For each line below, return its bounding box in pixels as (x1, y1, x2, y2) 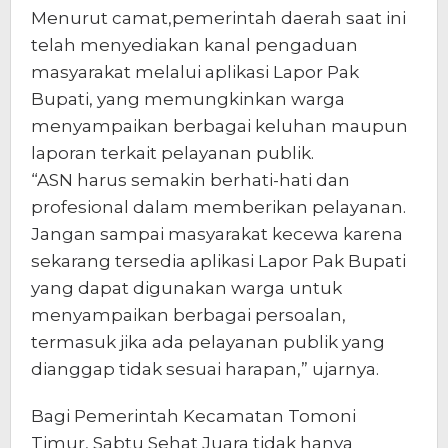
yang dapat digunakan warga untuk (31, 277, 342, 298)
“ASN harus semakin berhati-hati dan (31, 169, 350, 190)
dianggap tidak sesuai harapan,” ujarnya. (31, 358, 379, 379)
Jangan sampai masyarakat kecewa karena (31, 223, 403, 244)
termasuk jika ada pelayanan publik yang (31, 331, 385, 352)
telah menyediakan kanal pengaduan (31, 34, 358, 55)
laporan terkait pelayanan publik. (31, 142, 314, 163)
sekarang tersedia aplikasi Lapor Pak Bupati (31, 250, 406, 271)
